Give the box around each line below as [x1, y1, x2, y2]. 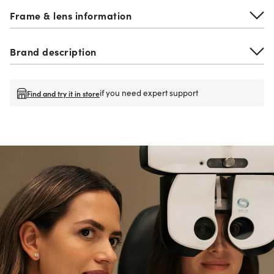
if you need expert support [100, 87, 198, 98]
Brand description [10, 44, 97, 58]
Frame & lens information [10, 8, 131, 22]
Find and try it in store [27, 87, 100, 98]
